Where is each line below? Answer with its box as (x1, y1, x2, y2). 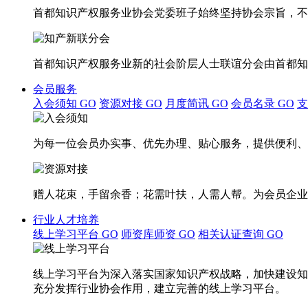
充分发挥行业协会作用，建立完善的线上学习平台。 (33, 283, 286, 294)
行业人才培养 (33, 214, 99, 225)
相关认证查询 (198, 228, 267, 240)
